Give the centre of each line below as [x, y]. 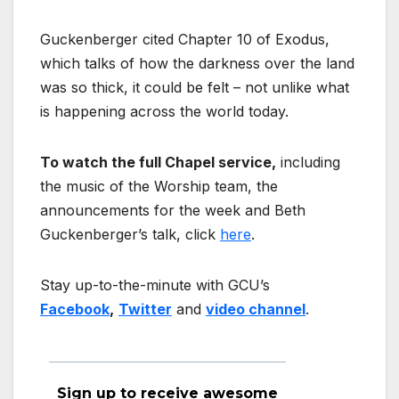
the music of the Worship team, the [159, 187]
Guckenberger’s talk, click [130, 235]
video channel [256, 309]
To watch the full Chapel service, [158, 163]
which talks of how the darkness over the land [197, 64]
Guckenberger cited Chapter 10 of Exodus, [185, 40]
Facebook [75, 309]
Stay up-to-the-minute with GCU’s [155, 285]
